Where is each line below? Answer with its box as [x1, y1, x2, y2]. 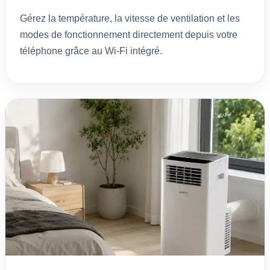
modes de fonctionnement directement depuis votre [20, 29, 237, 40]
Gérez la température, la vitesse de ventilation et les [20, 13, 240, 24]
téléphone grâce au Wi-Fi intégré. [20, 45, 162, 56]
